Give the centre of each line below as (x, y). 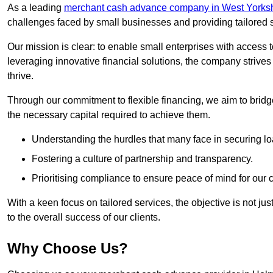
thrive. (20, 76)
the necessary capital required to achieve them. (109, 115)
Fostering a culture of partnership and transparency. (142, 159)
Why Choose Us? (68, 249)
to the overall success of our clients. (84, 218)
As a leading (36, 8)
